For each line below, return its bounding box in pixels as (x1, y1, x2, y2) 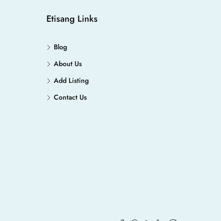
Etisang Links (46, 12, 98, 25)
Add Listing (53, 75, 89, 85)
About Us (53, 59, 82, 69)
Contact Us (53, 92, 87, 102)
